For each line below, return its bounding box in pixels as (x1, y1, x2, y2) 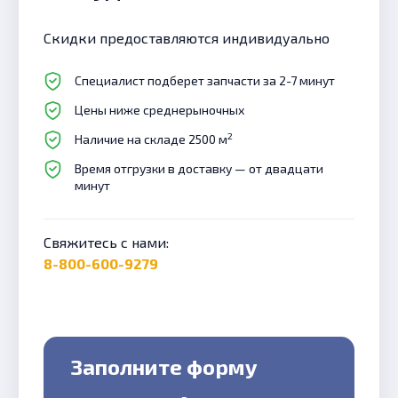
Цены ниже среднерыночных (75, 102, 244, 117)
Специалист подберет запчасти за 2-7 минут (75, 73, 335, 88)
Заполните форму (70, 354, 258, 379)
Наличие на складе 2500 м (75, 131, 227, 147)
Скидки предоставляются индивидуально (52, 29, 330, 46)
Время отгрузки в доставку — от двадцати (75, 161, 323, 176)
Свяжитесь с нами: (44, 234, 169, 251)
